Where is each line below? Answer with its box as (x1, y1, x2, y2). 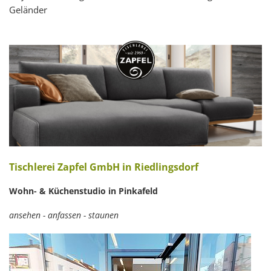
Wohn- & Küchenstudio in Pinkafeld (9, 185, 158, 197)
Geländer (9, 3, 47, 16)
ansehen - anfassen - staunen (9, 209, 119, 221)
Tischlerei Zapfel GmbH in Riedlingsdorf (9, 160, 198, 174)
